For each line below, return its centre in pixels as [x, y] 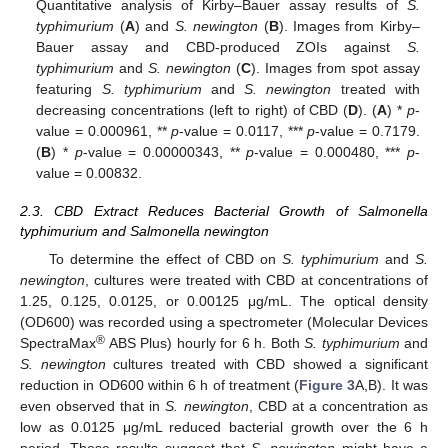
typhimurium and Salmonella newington [144, 231]
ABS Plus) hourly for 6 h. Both [204, 342]
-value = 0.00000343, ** [164, 152]
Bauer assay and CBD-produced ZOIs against [221, 47]
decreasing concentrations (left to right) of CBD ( [192, 110]
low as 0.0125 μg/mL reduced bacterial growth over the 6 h [224, 426]
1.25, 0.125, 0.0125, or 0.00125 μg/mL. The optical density [224, 300]
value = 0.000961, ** [104, 131]
